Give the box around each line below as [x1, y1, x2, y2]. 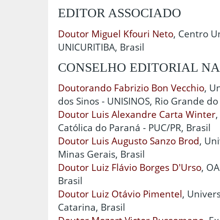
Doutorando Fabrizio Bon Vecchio [58, 81, 204, 95]
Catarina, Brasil [58, 200, 125, 214]
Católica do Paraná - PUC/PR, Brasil [58, 121, 211, 135]
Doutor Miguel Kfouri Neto [58, 27, 173, 40]
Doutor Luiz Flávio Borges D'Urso [58, 161, 201, 174]
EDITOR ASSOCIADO [58, 5, 181, 20]
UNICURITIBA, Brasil [58, 40, 144, 54]
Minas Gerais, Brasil [58, 147, 145, 161]
